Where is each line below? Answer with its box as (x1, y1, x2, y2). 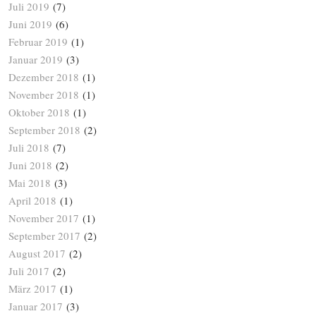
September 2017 (8, 229, 80, 243)
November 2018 (8, 87, 79, 102)
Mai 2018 (8, 176, 51, 190)
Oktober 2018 (8, 105, 70, 120)
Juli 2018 (8, 140, 49, 155)
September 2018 (8, 123, 80, 138)
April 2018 (8, 193, 56, 208)
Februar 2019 (8, 35, 68, 49)
